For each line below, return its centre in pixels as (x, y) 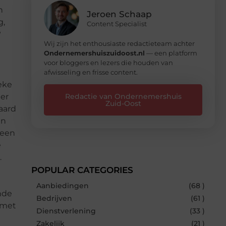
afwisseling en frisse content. (91, 72)
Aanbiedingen (63, 185)
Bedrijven (54, 198)
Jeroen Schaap (119, 14)
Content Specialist (117, 23)
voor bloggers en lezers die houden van (108, 62)
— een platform (171, 53)
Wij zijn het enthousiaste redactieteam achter (119, 43)
